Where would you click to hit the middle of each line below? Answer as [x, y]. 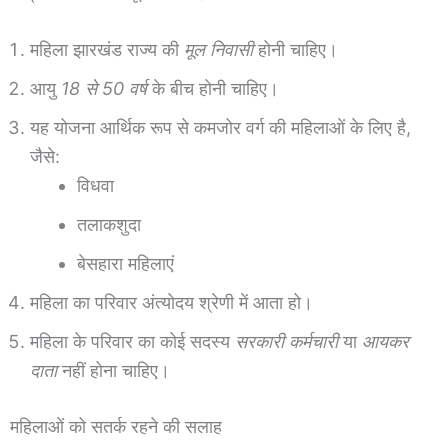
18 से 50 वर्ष [104, 89]
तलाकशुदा [109, 225]
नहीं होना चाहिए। [113, 371]
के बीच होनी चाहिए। [213, 89]
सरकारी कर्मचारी [286, 342]
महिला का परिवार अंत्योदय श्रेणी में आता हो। [171, 303]
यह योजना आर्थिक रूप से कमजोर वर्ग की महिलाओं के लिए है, [220, 128]
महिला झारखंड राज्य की [107, 50]
